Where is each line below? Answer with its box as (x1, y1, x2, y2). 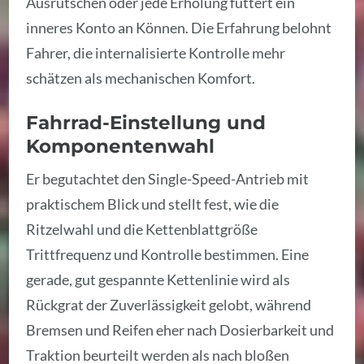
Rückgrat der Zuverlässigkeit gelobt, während (26, 296, 312, 314)
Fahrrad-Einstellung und (26, 110, 266, 134)
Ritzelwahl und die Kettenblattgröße (26, 220, 258, 239)
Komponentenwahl (26, 133, 215, 158)
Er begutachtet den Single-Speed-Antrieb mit (26, 170, 310, 188)
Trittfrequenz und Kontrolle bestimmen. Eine (26, 245, 310, 264)
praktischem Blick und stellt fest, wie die (26, 195, 279, 214)
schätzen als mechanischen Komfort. (26, 69, 256, 88)
